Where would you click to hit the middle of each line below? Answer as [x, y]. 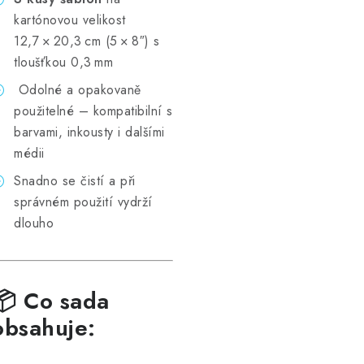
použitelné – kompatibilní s [93, 111]
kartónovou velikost [70, 20]
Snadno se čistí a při [75, 181]
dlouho [34, 223]
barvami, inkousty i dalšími [89, 132]
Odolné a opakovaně [80, 90]
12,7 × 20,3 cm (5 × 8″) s [87, 41]
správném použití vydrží [83, 202]
